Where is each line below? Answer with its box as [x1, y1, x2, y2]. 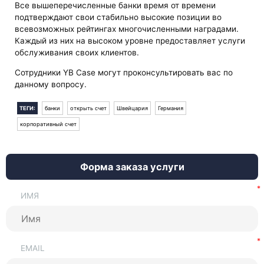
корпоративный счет [20, 121, 77, 128]
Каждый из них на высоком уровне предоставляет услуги [15, 36, 246, 46]
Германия [158, 105, 184, 112]
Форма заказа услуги [80, 160, 184, 173]
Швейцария [117, 105, 148, 112]
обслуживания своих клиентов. [15, 48, 140, 58]
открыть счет [70, 105, 107, 112]
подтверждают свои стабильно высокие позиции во [15, 12, 222, 22]
